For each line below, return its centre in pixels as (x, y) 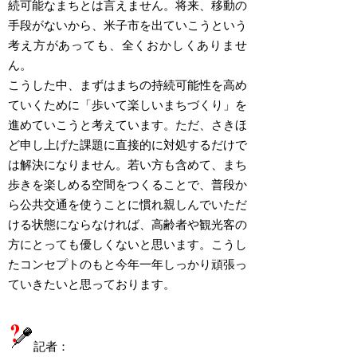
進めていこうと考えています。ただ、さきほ (127, 124)
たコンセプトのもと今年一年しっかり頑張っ (127, 263)
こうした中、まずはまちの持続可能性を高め (127, 84)
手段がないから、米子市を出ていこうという (127, 24)
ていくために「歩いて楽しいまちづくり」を (127, 104)
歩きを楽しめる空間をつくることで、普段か (127, 184)
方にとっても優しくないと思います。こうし (127, 243)
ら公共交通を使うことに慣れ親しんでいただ (127, 204)
